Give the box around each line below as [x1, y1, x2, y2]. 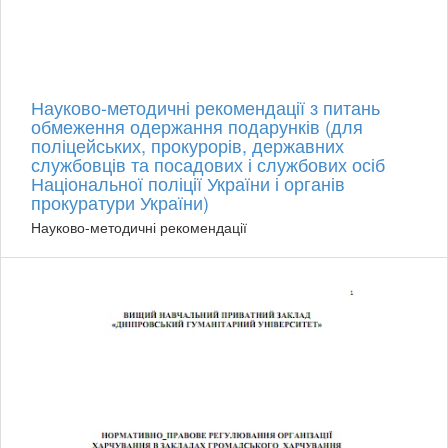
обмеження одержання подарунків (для [31, 112, 363, 139]
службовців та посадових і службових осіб [31, 150, 385, 177]
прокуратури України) [31, 188, 209, 215]
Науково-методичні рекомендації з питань [31, 93, 380, 120]
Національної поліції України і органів [31, 169, 345, 196]
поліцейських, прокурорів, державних [31, 131, 344, 158]
